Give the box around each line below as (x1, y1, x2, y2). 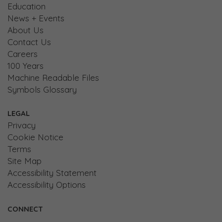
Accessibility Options (7, 179, 86, 190)
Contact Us (7, 36, 51, 47)
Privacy (7, 119, 36, 130)
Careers (7, 48, 38, 59)
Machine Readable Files (7, 72, 99, 83)
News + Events (7, 12, 64, 23)
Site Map (7, 155, 42, 166)
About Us (7, 24, 44, 35)
